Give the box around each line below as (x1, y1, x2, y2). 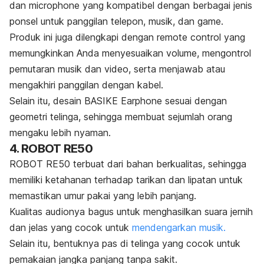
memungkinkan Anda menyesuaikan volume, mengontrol (9, 47, 251, 59)
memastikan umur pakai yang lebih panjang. (9, 189, 196, 202)
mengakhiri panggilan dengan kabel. (9, 78, 163, 91)
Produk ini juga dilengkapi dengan (9, 31, 154, 43)
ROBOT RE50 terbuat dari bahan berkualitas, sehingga (9, 157, 246, 170)
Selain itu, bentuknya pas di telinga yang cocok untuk (9, 237, 240, 249)
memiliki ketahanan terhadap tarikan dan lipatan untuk (9, 173, 243, 186)
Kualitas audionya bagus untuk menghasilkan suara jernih (9, 205, 253, 217)
